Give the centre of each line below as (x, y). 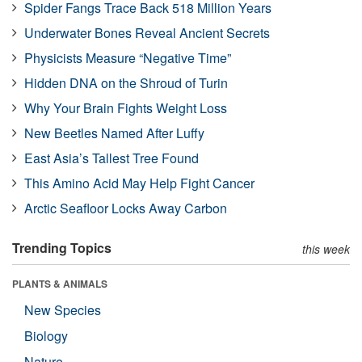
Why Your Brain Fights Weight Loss (126, 107)
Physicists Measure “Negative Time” (128, 57)
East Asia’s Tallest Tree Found (112, 158)
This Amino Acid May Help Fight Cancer (139, 183)
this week (326, 248)
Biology (46, 335)
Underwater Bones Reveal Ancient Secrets (147, 32)
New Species (63, 309)
